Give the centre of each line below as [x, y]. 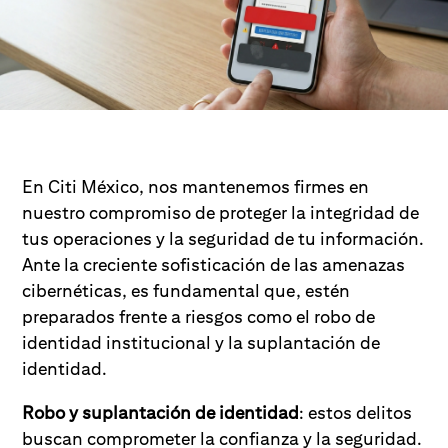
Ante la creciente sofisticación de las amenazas [214, 264]
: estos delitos [356, 412]
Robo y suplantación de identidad [161, 412]
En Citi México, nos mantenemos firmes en [196, 186]
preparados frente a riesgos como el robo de [199, 316]
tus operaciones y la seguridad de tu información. [223, 238]
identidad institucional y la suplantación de [201, 342]
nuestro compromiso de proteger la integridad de [221, 212]
